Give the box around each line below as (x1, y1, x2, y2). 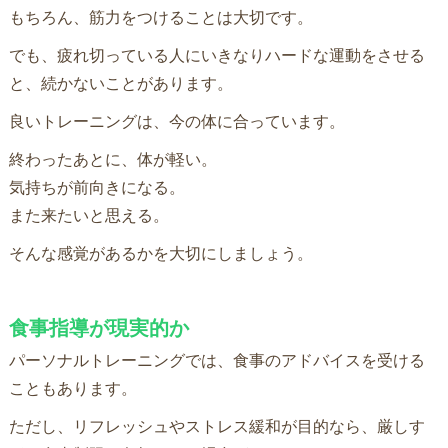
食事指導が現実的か (8, 316, 189, 339)
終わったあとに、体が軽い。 (8, 147, 217, 170)
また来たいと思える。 (8, 203, 169, 226)
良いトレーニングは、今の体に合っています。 (8, 109, 345, 132)
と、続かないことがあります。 (8, 71, 233, 94)
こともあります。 (8, 376, 137, 399)
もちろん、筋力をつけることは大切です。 (8, 5, 313, 28)
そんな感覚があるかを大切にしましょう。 (8, 241, 313, 264)
